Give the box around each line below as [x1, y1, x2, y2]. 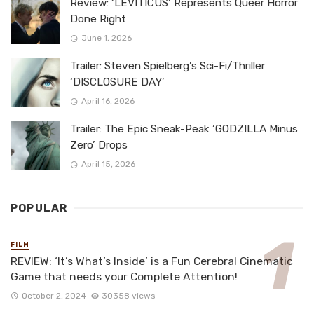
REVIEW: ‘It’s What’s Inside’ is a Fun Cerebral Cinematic [11, 254, 293, 268]
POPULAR [11, 202, 68, 215]
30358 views [102, 290, 156, 301]
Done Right [70, 13, 126, 26]
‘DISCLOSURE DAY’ [70, 76, 165, 89]
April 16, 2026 [81, 96, 135, 107]
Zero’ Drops [70, 139, 128, 152]
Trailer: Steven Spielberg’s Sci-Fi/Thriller [70, 60, 265, 73]
